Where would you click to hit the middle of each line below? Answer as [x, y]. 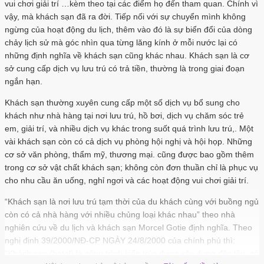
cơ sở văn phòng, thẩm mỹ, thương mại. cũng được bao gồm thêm [129, 155]
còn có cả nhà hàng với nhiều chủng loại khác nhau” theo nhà [120, 215]
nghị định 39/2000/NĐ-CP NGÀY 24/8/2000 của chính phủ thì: [120, 241]
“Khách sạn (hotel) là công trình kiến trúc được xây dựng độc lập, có [132, 254]
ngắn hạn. [24, 82]
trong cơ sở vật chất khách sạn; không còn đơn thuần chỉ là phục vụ [131, 168]
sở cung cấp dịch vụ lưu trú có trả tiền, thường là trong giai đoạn [125, 69]
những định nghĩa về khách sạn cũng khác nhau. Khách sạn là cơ [127, 56]
